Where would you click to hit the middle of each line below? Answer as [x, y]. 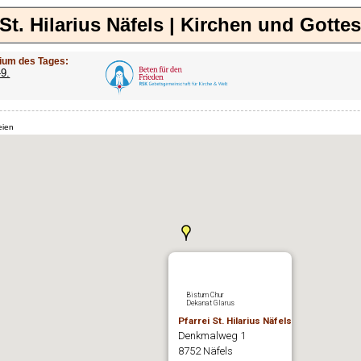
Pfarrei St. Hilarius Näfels [234, 320]
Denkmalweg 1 [212, 335]
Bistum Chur [205, 295]
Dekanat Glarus [210, 303]
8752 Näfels [205, 351]
